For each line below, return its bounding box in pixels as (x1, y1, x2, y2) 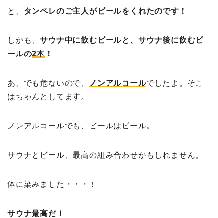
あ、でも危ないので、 (7, 78, 89, 87)
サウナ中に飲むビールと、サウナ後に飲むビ (40, 36, 204, 44)
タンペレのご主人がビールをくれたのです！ (23, 6, 187, 15)
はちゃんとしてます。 (7, 92, 90, 101)
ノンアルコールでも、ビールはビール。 (7, 121, 155, 130)
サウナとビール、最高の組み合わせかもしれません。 (7, 150, 204, 159)
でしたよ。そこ (146, 78, 204, 87)
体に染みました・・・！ (7, 180, 97, 188)
